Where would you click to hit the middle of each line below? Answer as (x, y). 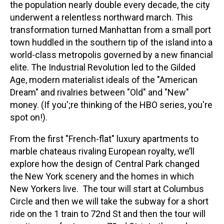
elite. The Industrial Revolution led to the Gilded (103, 67)
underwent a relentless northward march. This (101, 17)
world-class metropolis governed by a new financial (111, 55)
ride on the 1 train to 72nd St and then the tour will (108, 214)
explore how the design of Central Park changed (105, 164)
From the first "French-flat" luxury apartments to (104, 139)
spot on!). (29, 117)
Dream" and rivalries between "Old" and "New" (99, 92)
